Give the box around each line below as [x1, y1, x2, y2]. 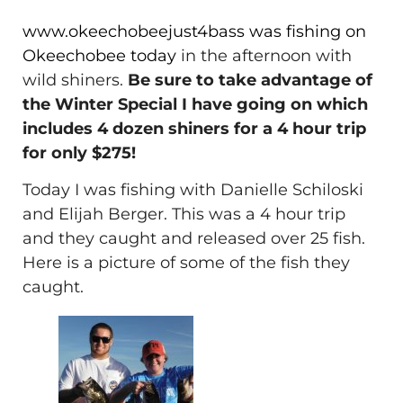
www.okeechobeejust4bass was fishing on [22, 21, 366, 41]
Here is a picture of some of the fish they [22, 252, 350, 273]
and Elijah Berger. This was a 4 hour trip [22, 203, 345, 224]
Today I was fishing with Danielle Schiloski [22, 179, 363, 200]
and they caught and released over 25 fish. [22, 228, 365, 248]
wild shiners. [22, 69, 128, 90]
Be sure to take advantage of [128, 69, 372, 90]
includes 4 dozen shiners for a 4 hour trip [22, 118, 366, 139]
